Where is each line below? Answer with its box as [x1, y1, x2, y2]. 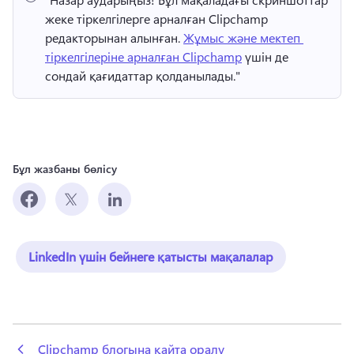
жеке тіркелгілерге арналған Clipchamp [45, 9, 268, 27]
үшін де [242, 47, 288, 65]
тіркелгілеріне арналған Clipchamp [45, 47, 242, 65]
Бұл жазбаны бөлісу [13, 160, 117, 176]
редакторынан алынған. [45, 28, 183, 46]
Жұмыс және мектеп [183, 28, 300, 46]
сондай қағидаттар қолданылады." [45, 66, 243, 84]
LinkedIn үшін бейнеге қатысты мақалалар [28, 247, 273, 265]
